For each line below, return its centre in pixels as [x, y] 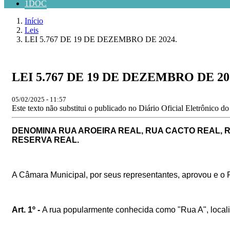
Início [34, 21]
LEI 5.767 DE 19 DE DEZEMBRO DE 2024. [101, 39]
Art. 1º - [27, 209]
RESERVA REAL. [45, 140]
